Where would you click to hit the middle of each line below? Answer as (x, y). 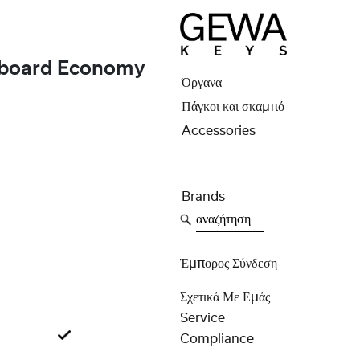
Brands (203, 197)
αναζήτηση (222, 216)
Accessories (218, 131)
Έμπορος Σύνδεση (229, 263)
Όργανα (201, 83)
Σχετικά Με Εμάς (225, 297)
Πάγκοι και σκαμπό (233, 107)
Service (202, 319)
